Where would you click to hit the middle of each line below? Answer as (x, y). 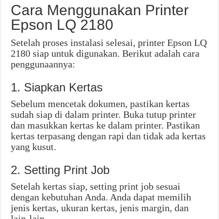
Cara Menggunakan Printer (100, 10)
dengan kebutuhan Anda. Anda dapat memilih (101, 197)
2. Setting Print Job (60, 170)
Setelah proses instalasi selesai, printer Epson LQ (109, 43)
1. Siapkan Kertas (57, 88)
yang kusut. (34, 147)
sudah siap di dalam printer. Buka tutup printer (104, 115)
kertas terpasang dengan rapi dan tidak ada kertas (109, 136)
